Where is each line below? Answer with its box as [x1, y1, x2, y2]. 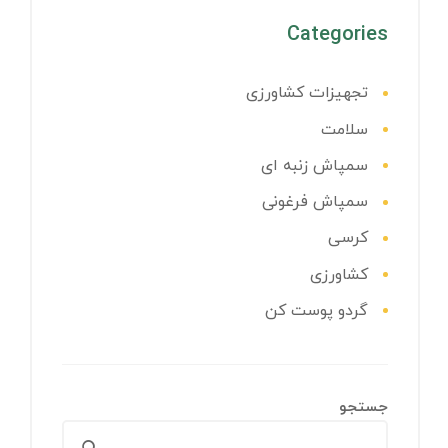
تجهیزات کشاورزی [246, 82, 368, 105]
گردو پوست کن [265, 299, 368, 322]
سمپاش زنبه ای [261, 154, 368, 177]
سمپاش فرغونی [262, 191, 368, 214]
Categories [287, 21, 388, 50]
